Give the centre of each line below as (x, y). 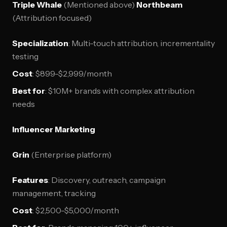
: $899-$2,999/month (72, 73)
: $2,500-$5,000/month (76, 210)
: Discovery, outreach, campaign (107, 180)
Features (30, 180)
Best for (29, 91)
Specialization (40, 43)
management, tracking (54, 193)
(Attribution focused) (52, 18)
